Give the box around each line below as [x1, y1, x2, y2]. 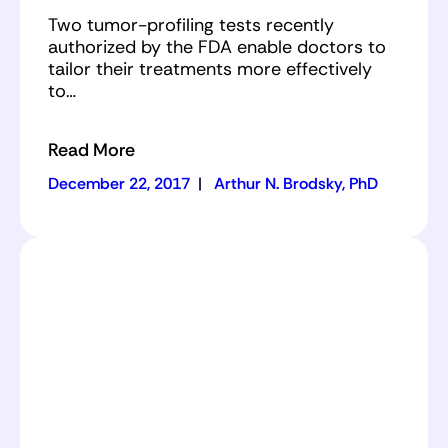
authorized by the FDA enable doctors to [48, 34, 386, 59]
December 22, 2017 [48, 172, 190, 194]
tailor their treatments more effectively [48, 56, 372, 81]
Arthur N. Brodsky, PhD [214, 172, 378, 194]
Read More [48, 137, 135, 162]
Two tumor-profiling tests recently [48, 12, 334, 37]
